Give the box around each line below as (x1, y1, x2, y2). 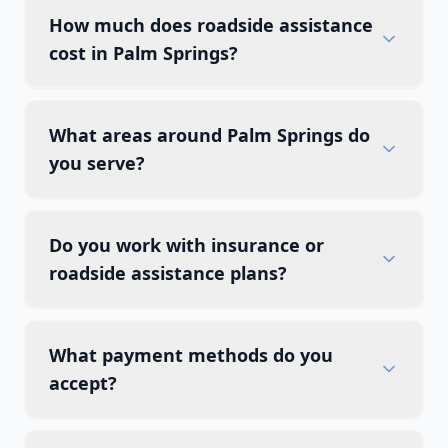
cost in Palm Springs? (49, 41, 238, 65)
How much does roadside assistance (49, 13, 373, 37)
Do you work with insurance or (49, 233, 324, 257)
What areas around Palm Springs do (49, 123, 370, 147)
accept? (49, 371, 117, 395)
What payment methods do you (49, 343, 333, 367)
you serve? (49, 151, 145, 175)
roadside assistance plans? (49, 261, 287, 285)
